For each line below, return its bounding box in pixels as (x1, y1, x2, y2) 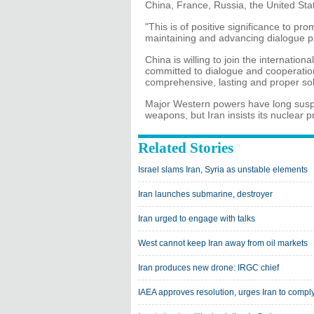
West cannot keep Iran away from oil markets (138, 238, 308, 248)
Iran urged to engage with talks (138, 214, 255, 224)
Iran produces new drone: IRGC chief (138, 263, 279, 273)
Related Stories (138, 139, 233, 156)
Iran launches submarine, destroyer (138, 189, 273, 199)
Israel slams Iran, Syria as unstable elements (138, 165, 308, 175)
